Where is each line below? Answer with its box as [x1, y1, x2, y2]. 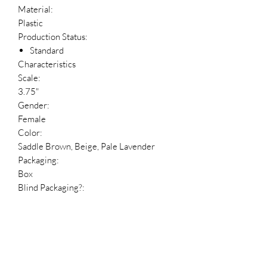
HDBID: [18, 250, 49, 262]
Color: [18, 127, 42, 139]
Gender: [18, 100, 49, 111]
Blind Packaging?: [18, 182, 85, 194]
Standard [30, 45, 64, 57]
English [18, 223, 46, 235]
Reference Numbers [18, 237, 95, 249]
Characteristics [18, 58, 76, 70]
